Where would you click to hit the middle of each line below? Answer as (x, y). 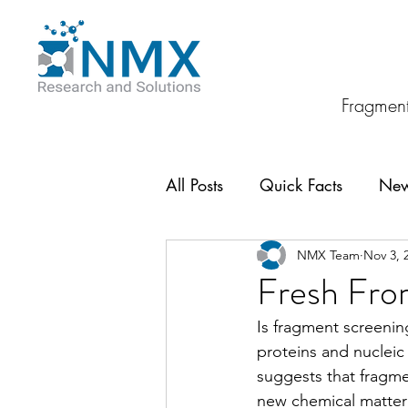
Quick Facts (301, 184)
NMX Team (328, 255)
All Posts (194, 184)
